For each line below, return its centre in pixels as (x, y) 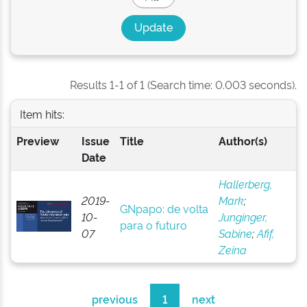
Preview (37, 140)
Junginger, (243, 217)
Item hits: (42, 113)
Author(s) (243, 140)
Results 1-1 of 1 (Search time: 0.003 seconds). (183, 84)
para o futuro (153, 225)
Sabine (235, 233)
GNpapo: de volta (164, 208)
